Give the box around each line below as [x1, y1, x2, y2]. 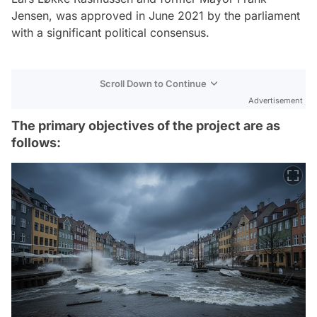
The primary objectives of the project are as [11, 118, 280, 134]
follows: [11, 135, 61, 151]
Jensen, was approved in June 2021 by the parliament [11, 8, 300, 23]
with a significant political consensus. [11, 25, 209, 40]
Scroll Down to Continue [100, 78, 207, 90]
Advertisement [248, 96, 303, 106]
